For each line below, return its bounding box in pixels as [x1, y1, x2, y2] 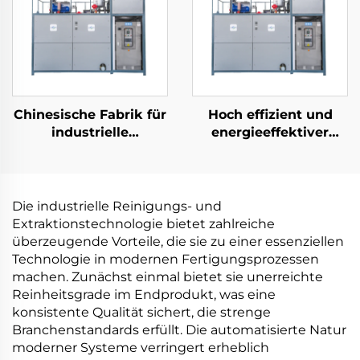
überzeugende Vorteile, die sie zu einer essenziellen [12, 234, 344, 249]
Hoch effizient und [207, 107, 333, 122]
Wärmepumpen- [34, 178, 146, 193]
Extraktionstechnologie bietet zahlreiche [12, 216, 275, 231]
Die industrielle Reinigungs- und [12, 198, 222, 214]
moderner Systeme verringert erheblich [12, 340, 269, 355]
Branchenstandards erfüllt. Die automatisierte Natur [12, 322, 346, 337]
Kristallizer [53, 213, 127, 228]
